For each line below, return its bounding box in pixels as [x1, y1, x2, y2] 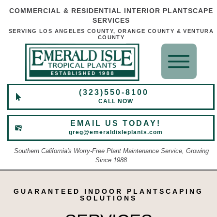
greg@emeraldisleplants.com [68, 128, 163, 136]
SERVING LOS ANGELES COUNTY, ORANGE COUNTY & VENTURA [8, 28, 214, 34]
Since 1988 [95, 156, 127, 164]
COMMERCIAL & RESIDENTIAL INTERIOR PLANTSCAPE [9, 7, 213, 15]
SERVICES [93, 16, 130, 24]
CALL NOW [98, 97, 133, 105]
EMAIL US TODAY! [70, 119, 161, 127]
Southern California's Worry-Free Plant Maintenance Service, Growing [14, 147, 209, 155]
